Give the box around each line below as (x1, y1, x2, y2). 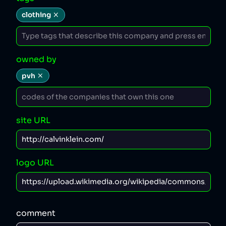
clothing (21, 10, 51, 19)
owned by (16, 53, 56, 65)
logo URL (16, 157, 54, 168)
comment (16, 207, 55, 218)
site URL (16, 115, 50, 126)
